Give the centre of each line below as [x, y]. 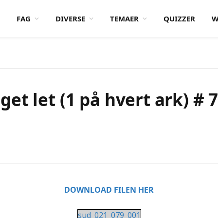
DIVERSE [70, 18]
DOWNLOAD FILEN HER [109, 190]
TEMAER [124, 18]
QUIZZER [179, 18]
